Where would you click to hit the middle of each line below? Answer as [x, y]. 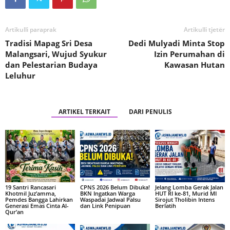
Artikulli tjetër [204, 29]
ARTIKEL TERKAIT [84, 111]
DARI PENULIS [150, 111]
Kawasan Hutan [195, 64]
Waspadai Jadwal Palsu [110, 199]
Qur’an [14, 212]
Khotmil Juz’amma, [31, 193]
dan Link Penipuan [105, 205]
